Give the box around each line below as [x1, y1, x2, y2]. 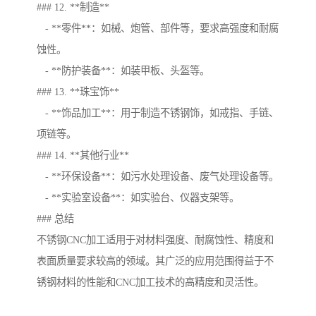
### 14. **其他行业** [37, 150, 129, 162]
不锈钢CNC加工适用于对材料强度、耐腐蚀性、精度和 [37, 234, 274, 246]
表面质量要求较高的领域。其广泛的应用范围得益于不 [37, 255, 274, 267]
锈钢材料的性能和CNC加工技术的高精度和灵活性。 [37, 276, 264, 288]
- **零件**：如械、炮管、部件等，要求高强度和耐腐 [37, 23, 279, 35]
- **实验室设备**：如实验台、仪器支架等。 [37, 192, 239, 204]
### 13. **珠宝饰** [37, 86, 119, 98]
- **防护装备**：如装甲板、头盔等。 [37, 65, 209, 77]
